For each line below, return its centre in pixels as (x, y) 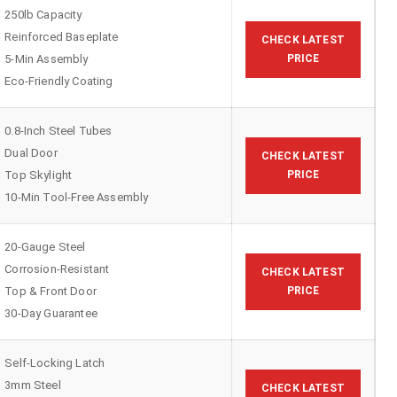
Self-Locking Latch (55, 363)
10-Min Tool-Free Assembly (77, 198)
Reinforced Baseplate (62, 37)
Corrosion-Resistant (57, 269)
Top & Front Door (51, 292)
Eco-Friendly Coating (59, 82)
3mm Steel (33, 385)
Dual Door (31, 153)
